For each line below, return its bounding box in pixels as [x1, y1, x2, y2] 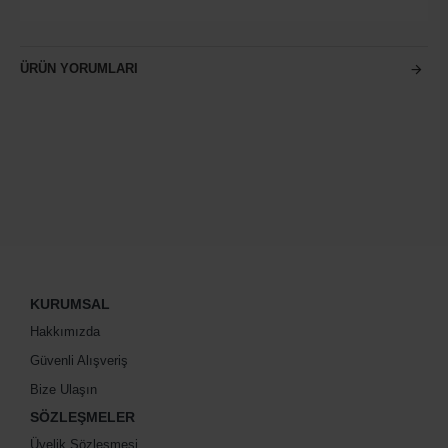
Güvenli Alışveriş [30, 353, 128, 368]
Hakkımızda [30, 324, 100, 339]
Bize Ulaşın [30, 382, 97, 397]
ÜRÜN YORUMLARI [20, 61, 138, 76]
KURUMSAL [30, 296, 110, 312]
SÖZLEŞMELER [30, 409, 135, 425]
